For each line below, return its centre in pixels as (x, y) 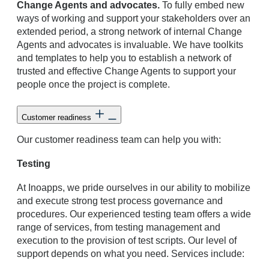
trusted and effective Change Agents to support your (126, 71)
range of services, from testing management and (119, 227)
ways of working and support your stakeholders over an (134, 18)
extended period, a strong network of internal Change (129, 31)
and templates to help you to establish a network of (124, 58)
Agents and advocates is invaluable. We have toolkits (130, 44)
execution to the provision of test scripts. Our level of (127, 240)
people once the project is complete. (93, 84)
